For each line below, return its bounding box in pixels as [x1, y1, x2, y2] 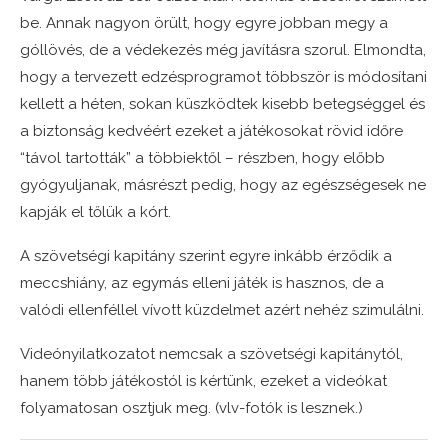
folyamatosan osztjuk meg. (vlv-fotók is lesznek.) [20, 399, 363, 418]
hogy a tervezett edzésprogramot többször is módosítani [20, 68, 427, 87]
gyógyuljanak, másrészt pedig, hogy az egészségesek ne [20, 176, 426, 195]
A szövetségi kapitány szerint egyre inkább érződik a [20, 247, 392, 266]
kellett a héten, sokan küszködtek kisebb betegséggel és [20, 95, 425, 114]
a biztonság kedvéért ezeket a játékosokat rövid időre [20, 122, 403, 141]
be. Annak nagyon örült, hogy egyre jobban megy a [20, 14, 388, 33]
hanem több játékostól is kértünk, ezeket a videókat [20, 372, 387, 391]
